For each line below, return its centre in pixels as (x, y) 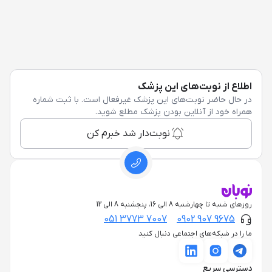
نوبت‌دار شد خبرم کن (128, 134)
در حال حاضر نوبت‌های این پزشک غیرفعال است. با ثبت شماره (142, 100)
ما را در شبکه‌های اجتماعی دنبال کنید (195, 233)
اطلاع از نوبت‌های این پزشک (195, 87)
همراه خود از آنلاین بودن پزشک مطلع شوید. (174, 112)
